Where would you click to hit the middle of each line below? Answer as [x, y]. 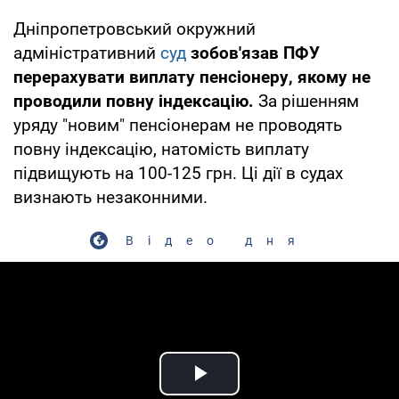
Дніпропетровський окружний [134, 28]
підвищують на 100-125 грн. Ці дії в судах [178, 173]
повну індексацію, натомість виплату [161, 149]
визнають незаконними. [113, 197]
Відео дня [217, 240]
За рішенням [309, 101]
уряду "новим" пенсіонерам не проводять [178, 125]
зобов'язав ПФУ [255, 53]
